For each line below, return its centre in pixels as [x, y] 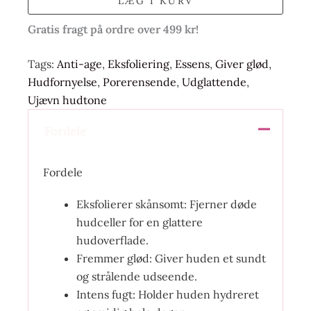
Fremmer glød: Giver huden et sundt [171, 259]
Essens [192, 64]
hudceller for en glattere [139, 222]
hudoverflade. [112, 241]
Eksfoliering [138, 64]
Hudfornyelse [62, 82]
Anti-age [79, 64]
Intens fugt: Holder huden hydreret [167, 295]
